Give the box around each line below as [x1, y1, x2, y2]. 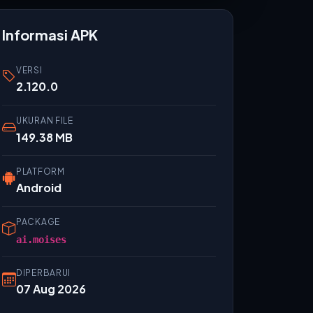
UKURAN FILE [16, 115, 73, 126]
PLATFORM [16, 166, 65, 177]
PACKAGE [16, 217, 61, 228]
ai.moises [16, 233, 66, 245]
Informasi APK [2, 26, 98, 43]
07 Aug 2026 [16, 282, 86, 297]
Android [16, 180, 61, 196]
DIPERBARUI [16, 267, 71, 278]
